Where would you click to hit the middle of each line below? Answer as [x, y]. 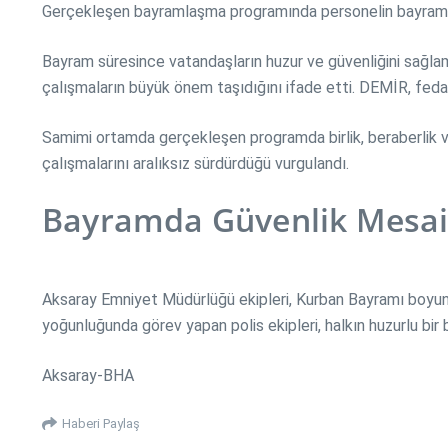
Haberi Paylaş [101, 423]
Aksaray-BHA [88, 375]
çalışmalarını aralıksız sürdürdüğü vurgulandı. [195, 163]
